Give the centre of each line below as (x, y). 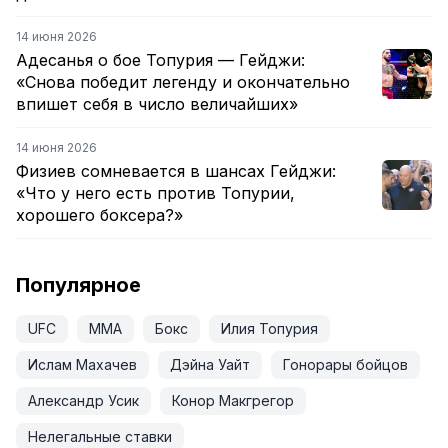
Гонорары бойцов (345, 365)
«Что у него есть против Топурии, (155, 193)
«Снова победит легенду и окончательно (183, 82)
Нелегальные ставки (100, 437)
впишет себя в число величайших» (157, 104)
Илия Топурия (269, 329)
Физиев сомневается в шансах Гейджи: (176, 171)
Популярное (78, 285)
